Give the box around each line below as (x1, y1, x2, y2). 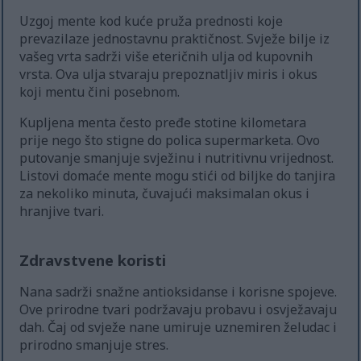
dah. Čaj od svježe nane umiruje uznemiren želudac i (19, 318, 338, 336)
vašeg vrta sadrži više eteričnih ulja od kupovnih (19, 48, 313, 66)
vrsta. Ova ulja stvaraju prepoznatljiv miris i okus (19, 65, 318, 84)
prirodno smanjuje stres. (19, 336, 169, 354)
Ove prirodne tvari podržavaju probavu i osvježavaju (19, 301, 338, 318)
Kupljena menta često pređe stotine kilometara (19, 114, 307, 132)
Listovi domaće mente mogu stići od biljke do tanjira (19, 167, 336, 185)
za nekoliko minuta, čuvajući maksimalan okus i (19, 185, 310, 203)
